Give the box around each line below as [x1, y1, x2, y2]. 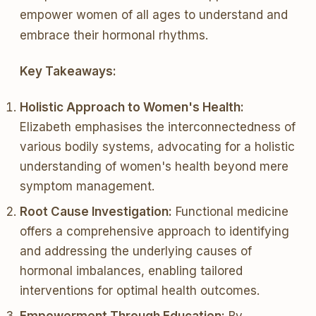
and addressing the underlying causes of [20, 244, 252, 258]
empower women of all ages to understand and [20, 8, 288, 22]
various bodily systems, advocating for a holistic [20, 140, 295, 154]
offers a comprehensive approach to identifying [20, 224, 289, 238]
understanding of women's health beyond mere [20, 159, 288, 174]
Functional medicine [172, 205, 288, 219]
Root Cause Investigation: [20, 205, 172, 219]
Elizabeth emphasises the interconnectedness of [20, 120, 296, 134]
